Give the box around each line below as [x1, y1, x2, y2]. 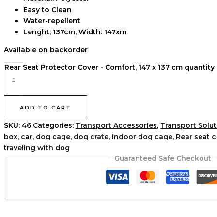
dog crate [74, 132, 108, 141]
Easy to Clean [23, 5, 72, 14]
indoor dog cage [112, 132, 172, 141]
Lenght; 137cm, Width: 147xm [23, 27, 126, 36]
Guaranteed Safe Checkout [114, 154, 212, 163]
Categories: [33, 121, 76, 130]
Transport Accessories [76, 121, 157, 130]
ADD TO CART [20, 104, 71, 111]
